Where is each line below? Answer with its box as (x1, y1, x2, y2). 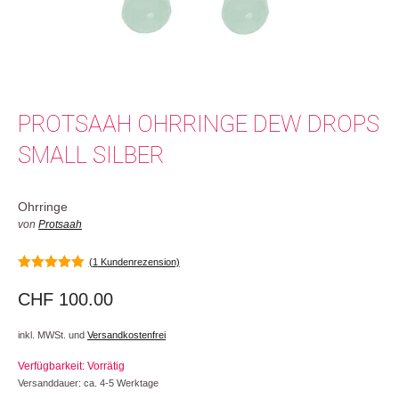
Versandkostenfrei (87, 329, 166, 340)
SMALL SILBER (18, 142, 164, 168)
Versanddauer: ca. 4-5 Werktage (18, 377, 159, 388)
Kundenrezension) (97, 256, 180, 267)
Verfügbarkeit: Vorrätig (18, 359, 127, 372)
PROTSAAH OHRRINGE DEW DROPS (18, 110, 379, 137)
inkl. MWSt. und (18, 329, 87, 340)
